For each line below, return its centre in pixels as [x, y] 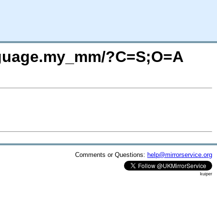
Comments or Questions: [111, 155]
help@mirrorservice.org [180, 155]
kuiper [206, 174]
